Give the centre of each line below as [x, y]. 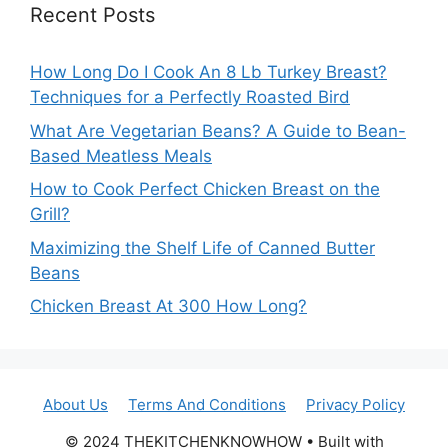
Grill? [50, 214]
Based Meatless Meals [121, 155]
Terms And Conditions [207, 405]
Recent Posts [92, 15]
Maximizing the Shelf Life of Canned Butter [202, 247]
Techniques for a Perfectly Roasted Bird [190, 97]
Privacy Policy [355, 405]
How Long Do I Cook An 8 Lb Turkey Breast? [208, 72]
